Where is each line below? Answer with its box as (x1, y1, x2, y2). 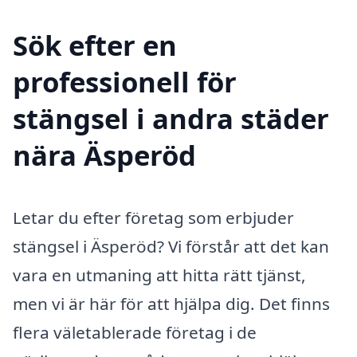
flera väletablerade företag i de (13, 320, 257, 343)
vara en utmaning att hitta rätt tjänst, (13, 263, 306, 286)
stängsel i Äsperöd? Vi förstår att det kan (13, 234, 329, 257)
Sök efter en (13, 25, 177, 64)
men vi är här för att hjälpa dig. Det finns (13, 292, 330, 315)
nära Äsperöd (13, 135, 196, 174)
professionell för (13, 62, 237, 100)
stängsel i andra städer (13, 99, 329, 137)
